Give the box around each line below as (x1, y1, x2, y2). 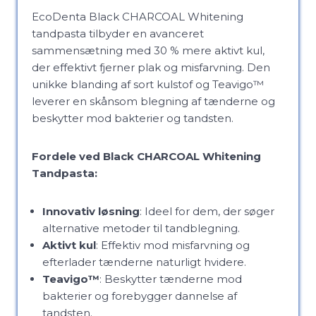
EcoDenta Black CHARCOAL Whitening (32, 10, 243, 23)
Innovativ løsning (42, 205, 140, 218)
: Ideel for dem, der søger (140, 205, 274, 218)
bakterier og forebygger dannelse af (42, 289, 237, 303)
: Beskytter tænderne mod (99, 272, 242, 286)
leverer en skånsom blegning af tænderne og (32, 95, 275, 108)
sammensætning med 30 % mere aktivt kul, (32, 44, 265, 57)
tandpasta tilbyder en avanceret (32, 27, 204, 40)
